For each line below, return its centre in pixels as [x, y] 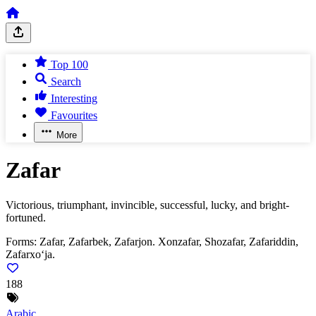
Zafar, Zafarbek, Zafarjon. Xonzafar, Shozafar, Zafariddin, [169, 241]
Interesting [74, 98]
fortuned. [26, 217]
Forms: [21, 241]
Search [66, 81]
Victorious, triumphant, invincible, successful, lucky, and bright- [147, 205]
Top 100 [69, 65]
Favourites [74, 115]
